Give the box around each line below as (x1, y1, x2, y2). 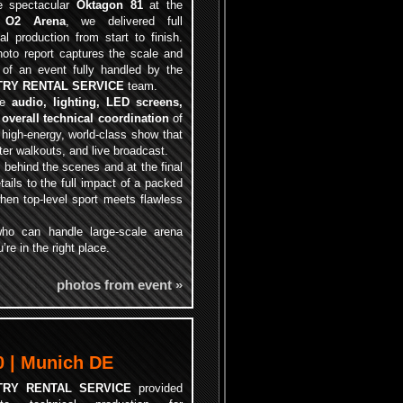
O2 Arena (4, 14, 66, 28)
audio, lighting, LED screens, (12, 95, 183, 109)
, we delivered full (65, 14, 184, 28)
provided (131, 381, 183, 395)
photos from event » (57, 277, 183, 292)
